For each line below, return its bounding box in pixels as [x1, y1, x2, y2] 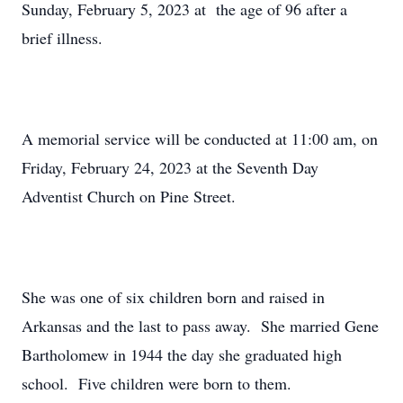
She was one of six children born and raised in [22, 286, 325, 308]
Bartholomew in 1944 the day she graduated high [22, 344, 342, 365]
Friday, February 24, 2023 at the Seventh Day [22, 157, 318, 178]
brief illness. [22, 27, 103, 49]
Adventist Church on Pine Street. [22, 185, 236, 207]
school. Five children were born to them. [22, 372, 291, 394]
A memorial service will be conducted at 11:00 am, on [22, 128, 378, 149]
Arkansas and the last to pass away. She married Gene [22, 315, 379, 336]
